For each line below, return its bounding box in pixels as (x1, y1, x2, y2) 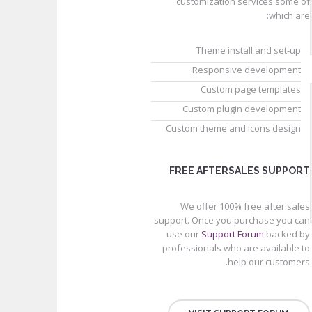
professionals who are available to (162, 242, 310, 254)
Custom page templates (200, 83, 301, 95)
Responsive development (192, 63, 301, 76)
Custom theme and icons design (165, 122, 301, 134)
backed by (263, 228, 310, 240)
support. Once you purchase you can (153, 214, 310, 226)
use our (166, 228, 201, 240)
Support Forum (201, 228, 264, 240)
